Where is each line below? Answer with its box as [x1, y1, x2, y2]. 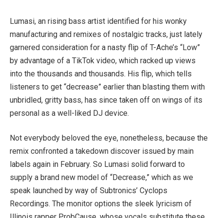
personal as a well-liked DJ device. [10, 108, 129, 118]
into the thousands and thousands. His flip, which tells [10, 69, 192, 78]
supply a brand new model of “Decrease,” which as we [10, 173, 193, 182]
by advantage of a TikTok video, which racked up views [10, 55, 196, 65]
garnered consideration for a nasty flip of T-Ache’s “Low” [10, 42, 200, 52]
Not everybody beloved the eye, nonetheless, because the [10, 133, 208, 143]
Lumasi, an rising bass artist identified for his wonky [10, 16, 187, 26]
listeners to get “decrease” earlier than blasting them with [10, 82, 205, 91]
